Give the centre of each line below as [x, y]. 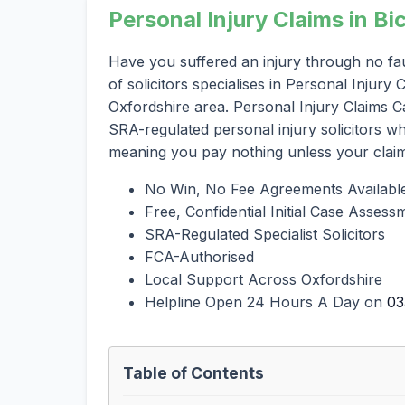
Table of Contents [193, 372]
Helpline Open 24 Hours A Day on [266, 301]
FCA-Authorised [199, 256]
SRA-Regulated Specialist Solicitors [265, 234]
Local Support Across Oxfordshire [264, 279]
